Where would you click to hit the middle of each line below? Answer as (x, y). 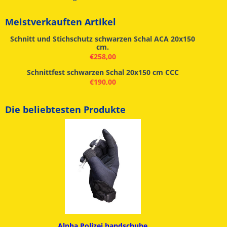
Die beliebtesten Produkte (65, 109)
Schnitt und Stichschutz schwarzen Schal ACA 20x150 (103, 39)
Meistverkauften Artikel (61, 22)
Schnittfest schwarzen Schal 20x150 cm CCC (103, 72)
